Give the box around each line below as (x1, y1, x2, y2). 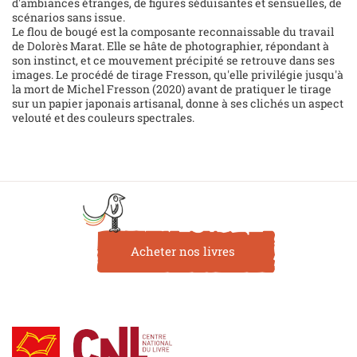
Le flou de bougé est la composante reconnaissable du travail (12, 24, 334, 40)
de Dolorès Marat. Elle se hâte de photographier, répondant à (12, 38, 329, 54)
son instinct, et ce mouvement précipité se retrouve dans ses (12, 53, 335, 69)
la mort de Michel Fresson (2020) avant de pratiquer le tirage (12, 81, 331, 97)
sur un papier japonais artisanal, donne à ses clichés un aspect (12, 96, 343, 112)
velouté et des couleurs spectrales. (12, 110, 194, 126)
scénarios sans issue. (12, 10, 125, 25)
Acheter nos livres (130, 243, 235, 260)
